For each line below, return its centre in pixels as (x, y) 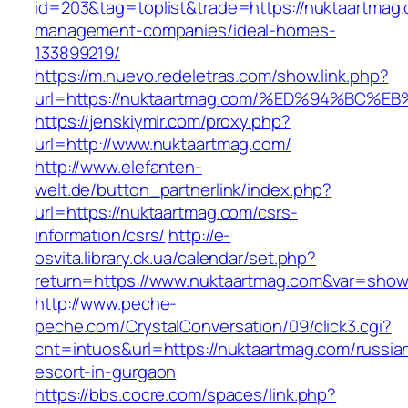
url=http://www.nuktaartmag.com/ (163, 144)
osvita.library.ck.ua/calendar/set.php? (176, 258)
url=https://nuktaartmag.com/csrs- (166, 213)
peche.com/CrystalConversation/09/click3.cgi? (213, 326)
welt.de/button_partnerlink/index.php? (184, 190)
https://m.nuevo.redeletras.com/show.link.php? (212, 76)
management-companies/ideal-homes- (185, 31)
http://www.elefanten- (118, 167)
